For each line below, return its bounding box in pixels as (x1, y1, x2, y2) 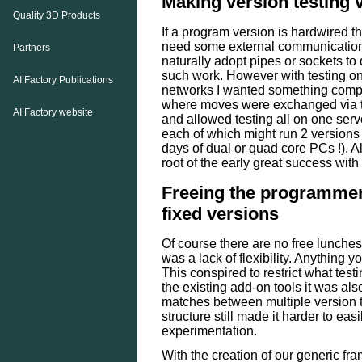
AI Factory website (12, 107, 93, 118)
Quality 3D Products (12, 10, 100, 21)
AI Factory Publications (12, 74, 113, 86)
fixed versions (162, 203, 279, 224)
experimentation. (162, 323, 257, 338)
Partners (12, 42, 50, 53)
